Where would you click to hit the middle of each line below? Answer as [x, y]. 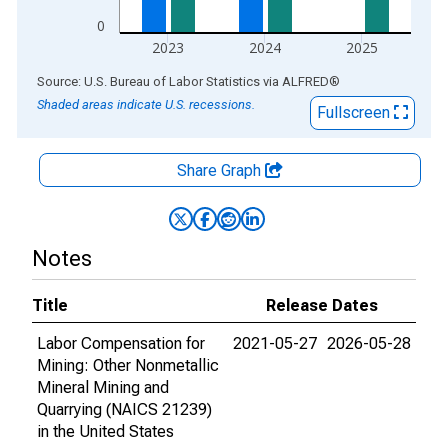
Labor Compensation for [121, 343]
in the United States [105, 431]
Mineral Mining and [103, 387]
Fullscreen [355, 112]
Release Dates [322, 305]
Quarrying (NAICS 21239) [124, 409]
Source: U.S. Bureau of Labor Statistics [148, 81]
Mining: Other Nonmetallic [128, 365]
